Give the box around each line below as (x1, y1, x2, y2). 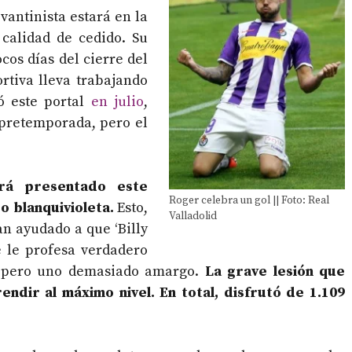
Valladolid (169, 210, 217, 224)
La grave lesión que (204, 262, 346, 281)
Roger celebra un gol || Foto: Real (169, 194, 329, 208)
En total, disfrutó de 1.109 (159, 284, 346, 302)
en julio (90, 93, 145, 112)
